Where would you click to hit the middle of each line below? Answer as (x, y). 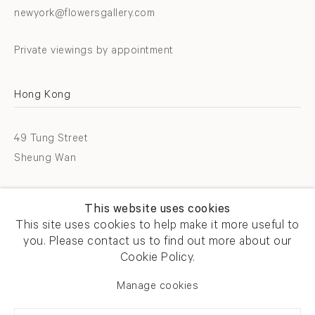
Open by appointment (68, 253)
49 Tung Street (51, 139)
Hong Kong (43, 96)
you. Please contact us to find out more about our (157, 243)
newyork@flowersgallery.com (84, 14)
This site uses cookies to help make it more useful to (157, 227)
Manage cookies (157, 288)
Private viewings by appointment (94, 51)
